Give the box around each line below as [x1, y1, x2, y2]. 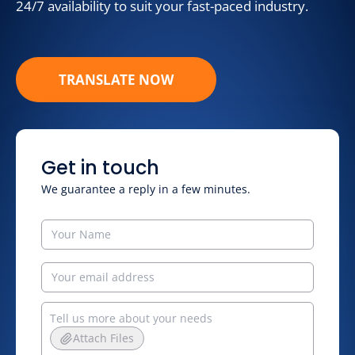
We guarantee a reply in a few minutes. [41, 181, 250, 197]
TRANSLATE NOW [59, 71, 174, 89]
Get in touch [41, 155, 159, 181]
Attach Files [73, 330, 134, 345]
